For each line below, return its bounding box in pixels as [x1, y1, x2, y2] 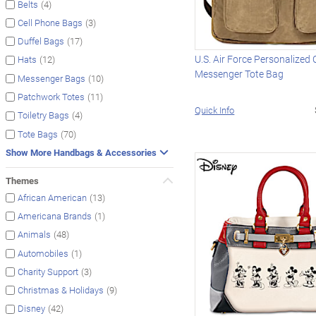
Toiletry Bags [18, 109, 69, 122]
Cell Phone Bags [18, 16, 83, 30]
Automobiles [18, 246, 68, 260]
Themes [6, 174, 39, 187]
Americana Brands [18, 209, 92, 223]
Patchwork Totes [18, 90, 85, 104]
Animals [18, 228, 51, 241]
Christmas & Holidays [18, 284, 104, 297]
